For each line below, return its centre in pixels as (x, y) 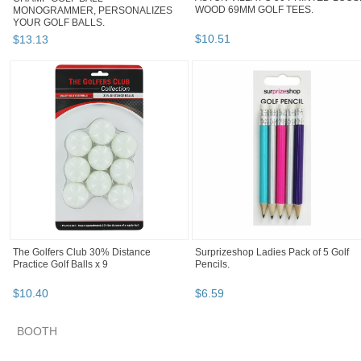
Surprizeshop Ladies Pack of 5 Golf (272, 253)
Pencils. (212, 265)
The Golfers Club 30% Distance (82, 253)
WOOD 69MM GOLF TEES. (254, 10)
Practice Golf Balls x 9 (60, 265)
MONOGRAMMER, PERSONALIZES (93, 11)
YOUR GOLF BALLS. (59, 23)
